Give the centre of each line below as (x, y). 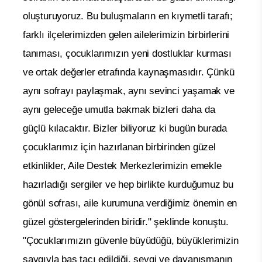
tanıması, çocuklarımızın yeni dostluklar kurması (127, 53)
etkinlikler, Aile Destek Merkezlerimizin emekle (122, 166)
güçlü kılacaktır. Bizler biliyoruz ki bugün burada (125, 128)
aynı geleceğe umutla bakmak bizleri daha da (119, 109)
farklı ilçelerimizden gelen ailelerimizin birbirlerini (126, 35)
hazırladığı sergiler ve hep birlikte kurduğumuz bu (128, 184)
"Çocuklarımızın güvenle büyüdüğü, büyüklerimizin (131, 240)
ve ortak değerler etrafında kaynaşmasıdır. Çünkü (129, 72)
